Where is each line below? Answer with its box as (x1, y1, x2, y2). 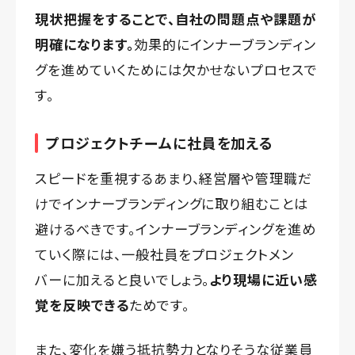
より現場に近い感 (209, 269, 319, 290)
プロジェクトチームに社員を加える (46, 132, 274, 154)
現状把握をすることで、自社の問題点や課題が (35, 9, 317, 29)
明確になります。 (35, 34, 134, 55)
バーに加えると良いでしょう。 (35, 269, 210, 290)
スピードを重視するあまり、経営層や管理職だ (35, 168, 313, 189)
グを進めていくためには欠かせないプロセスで (35, 59, 319, 80)
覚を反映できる (35, 295, 129, 315)
